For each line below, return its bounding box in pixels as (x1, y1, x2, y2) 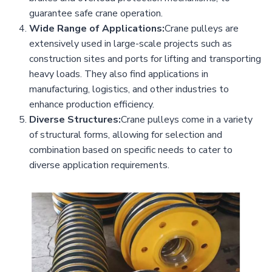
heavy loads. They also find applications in (29, 67, 208, 81)
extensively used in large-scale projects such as (29, 37, 232, 51)
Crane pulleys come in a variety (121, 113, 253, 127)
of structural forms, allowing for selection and (29, 128, 222, 142)
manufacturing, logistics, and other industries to (29, 83, 229, 97)
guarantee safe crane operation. (29, 7, 163, 21)
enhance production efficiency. (29, 98, 154, 112)
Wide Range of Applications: (29, 22, 165, 36)
